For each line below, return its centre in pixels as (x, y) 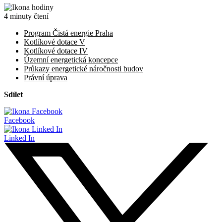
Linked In (19, 138)
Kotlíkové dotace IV (56, 51)
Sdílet (13, 94)
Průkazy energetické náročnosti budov (83, 68)
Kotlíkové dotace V (55, 42)
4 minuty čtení (26, 16)
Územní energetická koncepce (71, 59)
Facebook (19, 120)
